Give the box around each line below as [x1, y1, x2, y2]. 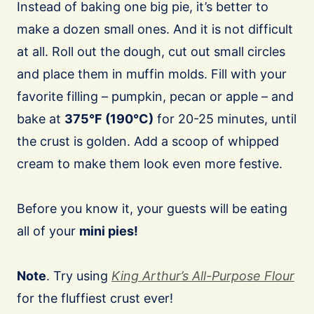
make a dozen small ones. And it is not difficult [17, 22, 293, 37]
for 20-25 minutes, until [153, 111, 296, 127]
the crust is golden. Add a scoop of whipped [17, 134, 279, 149]
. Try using [46, 268, 111, 284]
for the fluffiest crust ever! [17, 291, 173, 306]
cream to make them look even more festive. [17, 156, 282, 172]
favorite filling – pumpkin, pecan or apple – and [17, 89, 294, 104]
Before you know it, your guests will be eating [17, 201, 287, 217]
